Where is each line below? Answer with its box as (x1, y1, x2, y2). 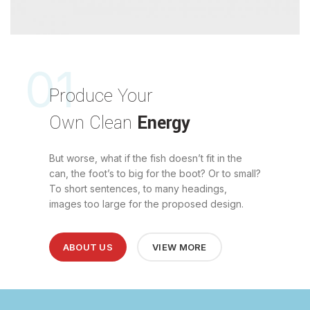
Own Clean (48, 110, 137, 136)
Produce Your (48, 83, 153, 109)
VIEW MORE (152, 241, 207, 253)
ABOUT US (62, 241, 113, 253)
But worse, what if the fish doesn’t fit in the (48, 152, 242, 164)
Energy (136, 110, 190, 136)
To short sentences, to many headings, (48, 182, 227, 194)
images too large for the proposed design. (48, 197, 244, 210)
